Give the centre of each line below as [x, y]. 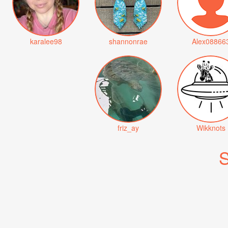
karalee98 [46, 41]
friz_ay [128, 128]
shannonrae [128, 41]
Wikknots [211, 128]
